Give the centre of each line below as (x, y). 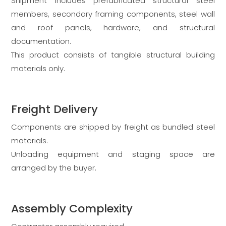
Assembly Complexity (72, 209)
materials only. (38, 69)
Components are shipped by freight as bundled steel (113, 127)
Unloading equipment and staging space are (113, 154)
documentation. (41, 41)
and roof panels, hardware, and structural (113, 28)
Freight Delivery (55, 109)
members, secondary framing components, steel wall (113, 14)
